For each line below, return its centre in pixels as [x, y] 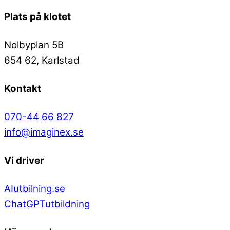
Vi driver [24, 160]
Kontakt [23, 88]
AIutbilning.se [35, 188]
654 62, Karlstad [42, 60]
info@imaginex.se [44, 132]
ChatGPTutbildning [47, 204]
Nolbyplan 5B [34, 45]
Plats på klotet [37, 16]
